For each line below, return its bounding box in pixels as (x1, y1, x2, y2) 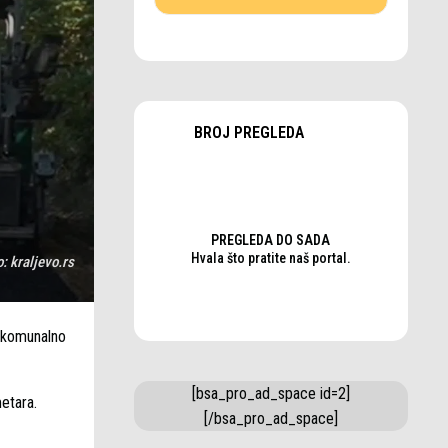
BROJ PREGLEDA (193, 123, 304, 142)
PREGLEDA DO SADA (211, 232, 331, 248)
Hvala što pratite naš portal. (190, 250, 351, 266)
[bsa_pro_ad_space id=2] (191, 384, 350, 403)
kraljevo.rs (9, 253, 74, 271)
